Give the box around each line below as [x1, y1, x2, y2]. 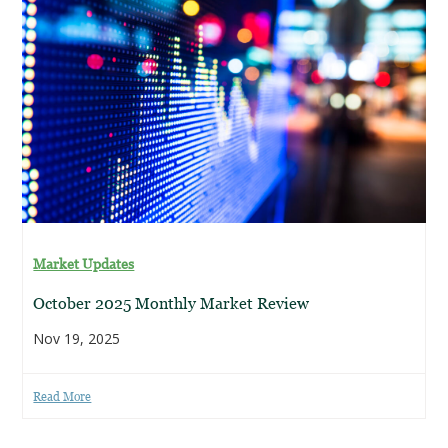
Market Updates [33, 255, 135, 272]
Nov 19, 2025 [33, 329, 121, 348]
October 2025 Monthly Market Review [33, 294, 310, 312]
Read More [33, 389, 92, 404]
